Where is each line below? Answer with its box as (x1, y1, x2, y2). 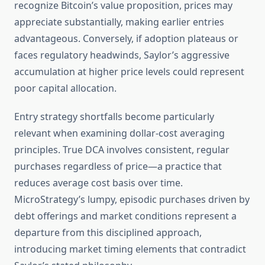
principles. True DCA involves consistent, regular (14, 143, 230, 157)
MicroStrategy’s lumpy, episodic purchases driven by (14, 193, 250, 206)
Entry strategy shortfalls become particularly (14, 110, 214, 124)
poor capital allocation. (14, 82, 117, 95)
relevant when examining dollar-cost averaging (14, 127, 225, 140)
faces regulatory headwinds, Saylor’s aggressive (14, 49, 230, 62)
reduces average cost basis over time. (14, 176, 183, 190)
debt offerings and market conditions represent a (14, 209, 237, 223)
